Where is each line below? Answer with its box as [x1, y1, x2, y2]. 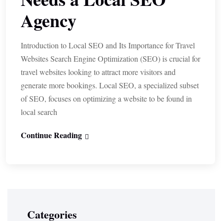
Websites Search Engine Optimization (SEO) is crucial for [21, 53, 200, 64]
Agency [21, 7, 76, 33]
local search [21, 107, 57, 117]
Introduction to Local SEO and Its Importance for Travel [21, 40, 195, 50]
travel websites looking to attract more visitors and [21, 67, 176, 77]
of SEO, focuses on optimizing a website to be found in [21, 93, 192, 104]
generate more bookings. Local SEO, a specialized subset [21, 80, 199, 90]
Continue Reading [21, 129, 82, 141]
